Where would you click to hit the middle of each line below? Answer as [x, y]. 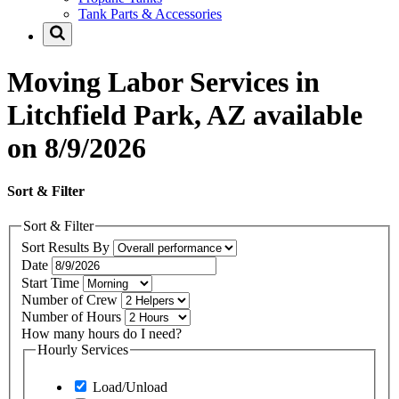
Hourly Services [83, 349]
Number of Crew [71, 299]
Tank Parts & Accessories [150, 14]
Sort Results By [67, 247]
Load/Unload [128, 387]
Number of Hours [73, 316]
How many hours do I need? [102, 333]
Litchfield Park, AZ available [185, 114]
